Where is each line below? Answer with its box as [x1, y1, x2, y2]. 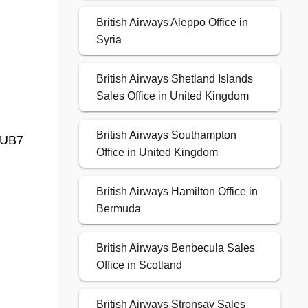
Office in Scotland [96, 259, 182, 272]
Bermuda [96, 203, 141, 215]
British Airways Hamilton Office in [96, 186, 258, 198]
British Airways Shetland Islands [96, 73, 253, 85]
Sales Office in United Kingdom [96, 90, 249, 102]
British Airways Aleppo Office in [96, 16, 248, 29]
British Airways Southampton [96, 129, 236, 142]
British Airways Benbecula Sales [96, 242, 255, 254]
